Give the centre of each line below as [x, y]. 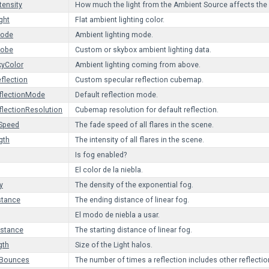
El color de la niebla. [109, 170]
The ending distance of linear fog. [132, 200]
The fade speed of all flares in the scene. [144, 125]
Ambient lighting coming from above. [138, 65]
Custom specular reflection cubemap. [139, 80]
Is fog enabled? [101, 155]
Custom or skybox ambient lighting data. [143, 50]
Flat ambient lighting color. [120, 20]
